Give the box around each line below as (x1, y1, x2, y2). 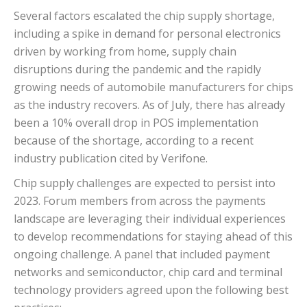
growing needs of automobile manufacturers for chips (14, 79, 293, 95)
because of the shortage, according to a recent (14, 133, 254, 149)
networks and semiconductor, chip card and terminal (14, 265, 282, 280)
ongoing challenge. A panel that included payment (14, 247, 270, 262)
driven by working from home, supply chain (14, 44, 236, 60)
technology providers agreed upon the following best (14, 282, 288, 298)
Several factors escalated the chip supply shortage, (14, 8, 275, 24)
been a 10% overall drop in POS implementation (14, 115, 258, 131)
